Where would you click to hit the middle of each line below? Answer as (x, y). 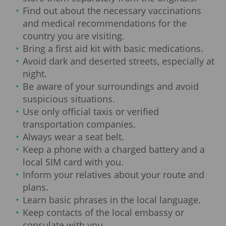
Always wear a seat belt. (74, 136)
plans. (36, 187)
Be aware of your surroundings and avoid (111, 86)
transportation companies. (79, 124)
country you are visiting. (74, 36)
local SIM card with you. (73, 162)
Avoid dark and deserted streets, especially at (119, 61)
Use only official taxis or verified (91, 111)
